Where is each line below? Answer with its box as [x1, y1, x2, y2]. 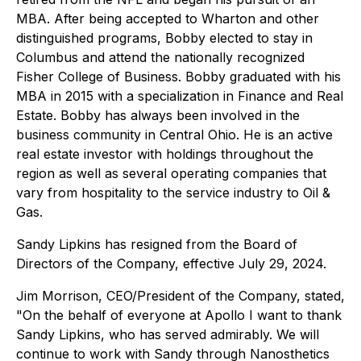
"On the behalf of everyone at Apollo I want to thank [16, 307, 342, 323]
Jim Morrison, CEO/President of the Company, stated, [16, 288, 345, 304]
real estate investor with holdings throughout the [16, 146, 313, 162]
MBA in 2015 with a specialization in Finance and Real [16, 88, 343, 104]
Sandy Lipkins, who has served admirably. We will [16, 326, 319, 342]
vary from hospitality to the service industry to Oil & [16, 185, 330, 201]
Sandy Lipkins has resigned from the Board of [16, 236, 297, 252]
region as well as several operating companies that [16, 165, 326, 181]
